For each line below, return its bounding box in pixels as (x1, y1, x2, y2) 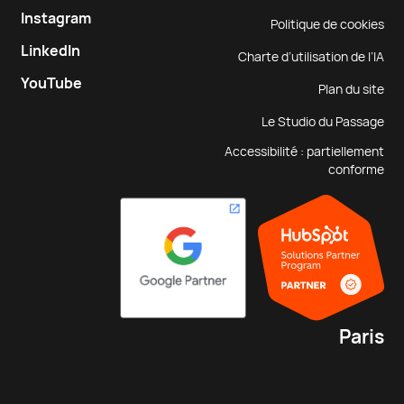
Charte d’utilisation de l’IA (237, 49, 384, 66)
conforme (327, 161, 384, 179)
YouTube (20, 74, 82, 94)
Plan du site (317, 81, 384, 98)
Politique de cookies (270, 16, 384, 33)
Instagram (20, 9, 91, 29)
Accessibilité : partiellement (224, 143, 384, 161)
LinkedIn (20, 41, 80, 61)
